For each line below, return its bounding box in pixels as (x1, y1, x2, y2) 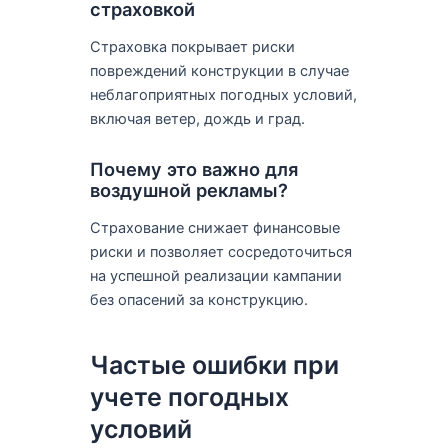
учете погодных (89, 382, 289, 413)
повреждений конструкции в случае (89, 62, 349, 81)
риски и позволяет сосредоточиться (89, 242, 352, 261)
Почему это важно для (89, 157, 298, 180)
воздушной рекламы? (89, 178, 288, 201)
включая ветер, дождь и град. (89, 110, 305, 129)
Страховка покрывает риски (89, 38, 295, 57)
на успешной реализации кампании (89, 266, 342, 285)
